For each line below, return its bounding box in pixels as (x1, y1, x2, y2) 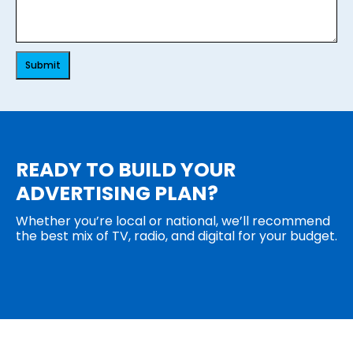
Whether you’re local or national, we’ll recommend (16, 211, 330, 230)
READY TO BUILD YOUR (16, 155, 236, 184)
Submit (25, 58, 61, 72)
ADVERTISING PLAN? (16, 179, 218, 207)
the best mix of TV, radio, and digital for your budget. (16, 226, 337, 245)
